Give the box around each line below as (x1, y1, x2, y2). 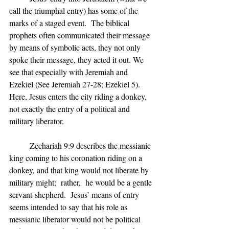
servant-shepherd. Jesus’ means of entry (9, 189, 141, 200)
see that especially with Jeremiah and (9, 66, 130, 77)
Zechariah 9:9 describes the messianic (9, 140, 30, 151)
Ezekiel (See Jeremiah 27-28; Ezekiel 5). (9, 79, 142, 89)
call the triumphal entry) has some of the (9, 5, 140, 16)
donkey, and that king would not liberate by (9, 165, 151, 175)
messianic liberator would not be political (9, 214, 143, 224)
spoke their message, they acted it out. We (9, 54, 146, 65)
